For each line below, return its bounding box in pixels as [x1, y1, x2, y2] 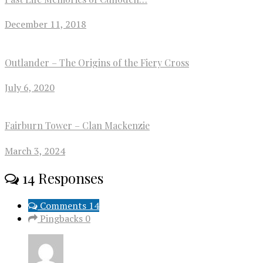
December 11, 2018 [5, 18, 86, 31]
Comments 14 [38, 199, 99, 213]
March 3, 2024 [5, 144, 65, 157]
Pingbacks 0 [38, 212, 90, 225]
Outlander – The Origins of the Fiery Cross [5, 56, 189, 69]
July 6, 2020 [5, 81, 55, 94]
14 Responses [19, 168, 103, 188]
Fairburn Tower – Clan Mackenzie [5, 119, 150, 132]
